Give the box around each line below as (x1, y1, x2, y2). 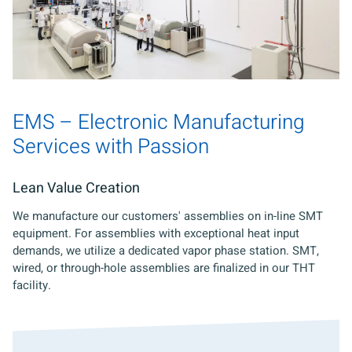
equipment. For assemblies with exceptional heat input (13, 225, 299, 243)
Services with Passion (13, 132, 209, 163)
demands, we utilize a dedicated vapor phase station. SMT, (13, 242, 319, 260)
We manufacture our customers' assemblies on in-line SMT (13, 207, 323, 225)
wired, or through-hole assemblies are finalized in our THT (13, 259, 315, 277)
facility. (13, 277, 51, 295)
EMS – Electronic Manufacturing (13, 108, 305, 138)
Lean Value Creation (13, 178, 140, 200)
